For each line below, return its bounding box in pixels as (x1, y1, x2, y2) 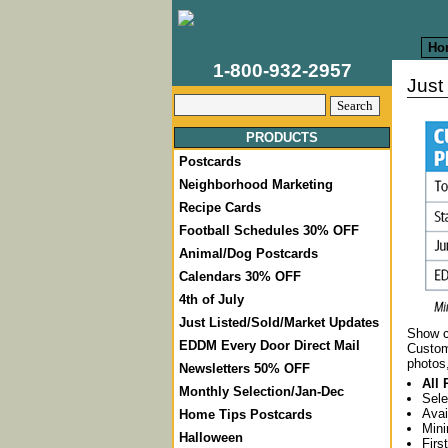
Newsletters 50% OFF (179, 361, 310, 376)
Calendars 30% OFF (179, 269, 301, 284)
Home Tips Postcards (179, 407, 312, 422)
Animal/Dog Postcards (179, 246, 318, 261)
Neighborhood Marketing (179, 177, 333, 192)
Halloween (179, 430, 243, 445)
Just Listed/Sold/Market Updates (179, 315, 379, 330)
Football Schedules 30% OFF (179, 223, 359, 238)
